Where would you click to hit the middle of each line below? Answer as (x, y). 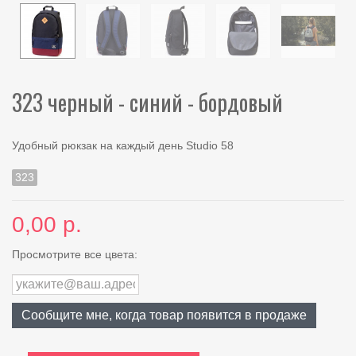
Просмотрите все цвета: (75, 254)
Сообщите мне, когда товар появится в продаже (164, 314)
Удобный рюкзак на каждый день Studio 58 (123, 145)
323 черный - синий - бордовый (147, 102)
